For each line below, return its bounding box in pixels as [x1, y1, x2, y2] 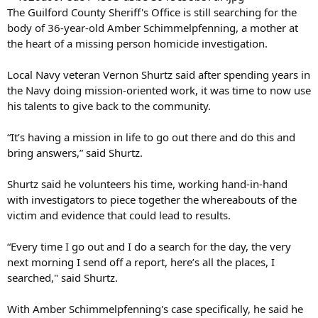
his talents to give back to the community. [7, 99, 211, 114]
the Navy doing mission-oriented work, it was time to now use [7, 83, 311, 98]
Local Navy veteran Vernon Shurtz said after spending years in [7, 67, 310, 82]
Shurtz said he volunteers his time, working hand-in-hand [7, 177, 287, 192]
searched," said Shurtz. [7, 270, 118, 285]
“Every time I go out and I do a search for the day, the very [7, 239, 291, 254]
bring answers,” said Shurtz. [7, 146, 143, 160]
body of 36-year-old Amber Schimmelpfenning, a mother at [7, 21, 298, 35]
